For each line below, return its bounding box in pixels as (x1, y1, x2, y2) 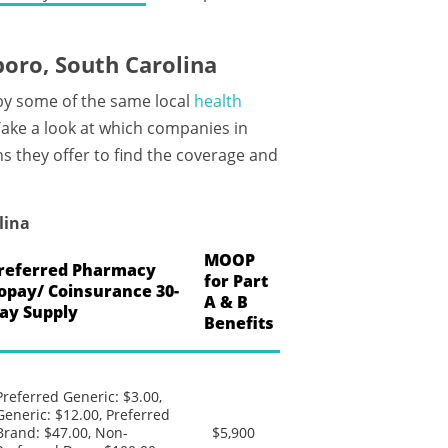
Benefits (204, 312, 274, 335)
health (194, 90, 242, 113)
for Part (204, 270, 268, 293)
